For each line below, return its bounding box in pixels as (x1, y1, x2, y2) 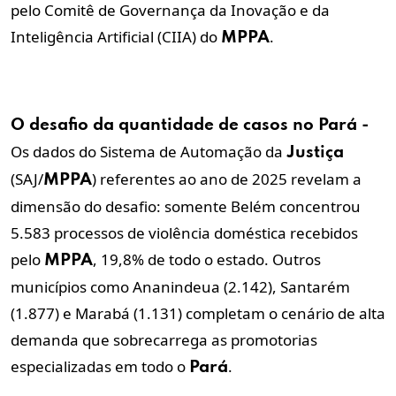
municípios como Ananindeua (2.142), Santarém (11, 276, 350, 297)
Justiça (286, 143, 344, 161)
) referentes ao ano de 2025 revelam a (92, 168, 362, 189)
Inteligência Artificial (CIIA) (11, 26, 196, 47)
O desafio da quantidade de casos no (11, 116, 318, 133)
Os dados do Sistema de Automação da (11, 141, 286, 162)
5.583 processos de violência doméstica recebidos (11, 222, 358, 243)
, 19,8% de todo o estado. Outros (93, 248, 321, 270)
